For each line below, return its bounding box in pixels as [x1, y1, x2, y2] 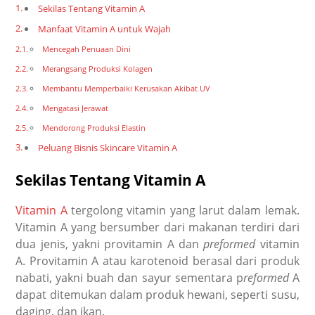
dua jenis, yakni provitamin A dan [15, 236, 204, 252]
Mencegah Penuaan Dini [41, 43, 131, 54]
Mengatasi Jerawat [41, 102, 108, 113]
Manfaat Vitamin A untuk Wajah [38, 22, 172, 35]
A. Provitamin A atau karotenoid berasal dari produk [15, 253, 300, 269]
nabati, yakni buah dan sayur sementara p [15, 270, 243, 286]
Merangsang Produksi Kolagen [41, 63, 153, 74]
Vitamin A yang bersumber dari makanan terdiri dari [15, 219, 300, 236]
